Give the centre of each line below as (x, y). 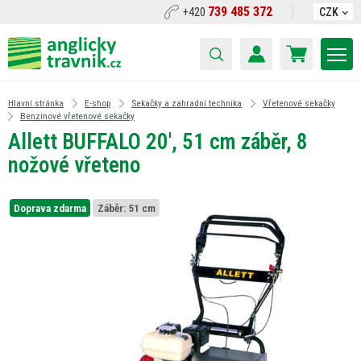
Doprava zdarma (50, 207)
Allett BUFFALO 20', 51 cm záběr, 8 (158, 142)
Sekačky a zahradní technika (187, 103)
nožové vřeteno (74, 165)
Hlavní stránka (36, 103)
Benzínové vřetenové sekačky (77, 116)
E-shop (98, 103)
